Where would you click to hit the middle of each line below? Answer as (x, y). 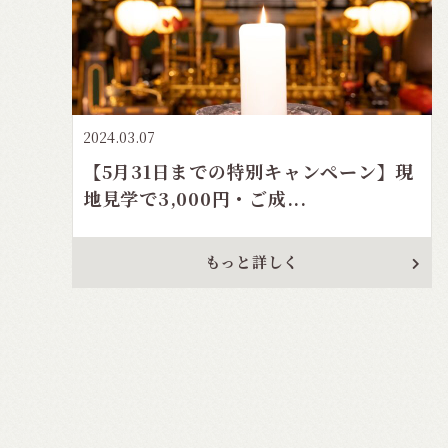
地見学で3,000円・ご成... (194, 197)
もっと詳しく (252, 261)
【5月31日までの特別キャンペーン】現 (248, 170)
